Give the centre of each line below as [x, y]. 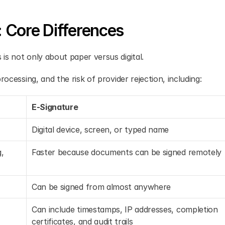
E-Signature [55, 107]
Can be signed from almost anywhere [101, 187]
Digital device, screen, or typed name [100, 130]
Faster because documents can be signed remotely [127, 152]
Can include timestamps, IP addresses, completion [125, 209]
